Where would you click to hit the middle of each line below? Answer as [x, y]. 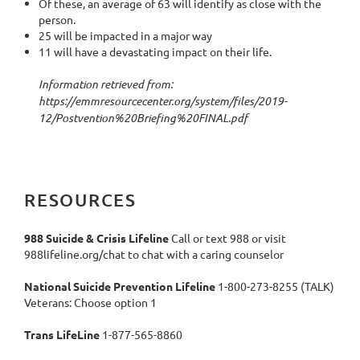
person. [57, 19]
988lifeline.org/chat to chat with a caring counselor [154, 254]
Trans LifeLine [63, 334]
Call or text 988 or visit [227, 237]
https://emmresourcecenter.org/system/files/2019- [163, 100]
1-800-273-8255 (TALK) [275, 286]
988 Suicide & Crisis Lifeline [96, 237]
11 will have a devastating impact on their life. [155, 51]
